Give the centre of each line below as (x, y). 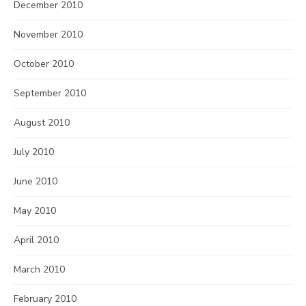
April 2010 (36, 240)
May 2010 (35, 211)
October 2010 (44, 64)
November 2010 (48, 34)
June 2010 (36, 181)
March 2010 (39, 269)
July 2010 (34, 152)
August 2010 (42, 123)
